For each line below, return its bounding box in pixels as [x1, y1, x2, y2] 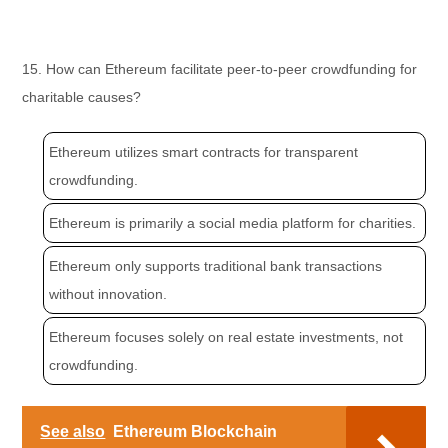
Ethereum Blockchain [113, 423, 278, 441]
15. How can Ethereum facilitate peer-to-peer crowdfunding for [22, 61, 418, 78]
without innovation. [49, 286, 168, 303]
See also [40, 423, 106, 441]
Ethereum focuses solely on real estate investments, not [49, 329, 404, 346]
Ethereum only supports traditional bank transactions [49, 258, 383, 275]
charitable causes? [22, 89, 142, 106]
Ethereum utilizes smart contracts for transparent [49, 144, 359, 161]
